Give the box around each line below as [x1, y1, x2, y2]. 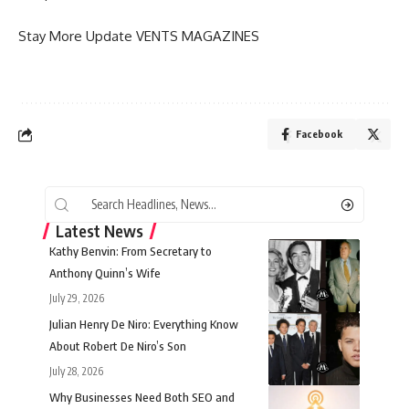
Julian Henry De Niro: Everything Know [49, 317, 238, 332]
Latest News [56, 220, 143, 242]
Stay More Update [18, 27, 136, 46]
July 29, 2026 [49, 291, 104, 306]
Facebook [296, 128, 342, 141]
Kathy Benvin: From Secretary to [49, 244, 212, 259]
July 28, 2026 [49, 364, 103, 379]
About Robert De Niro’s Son [49, 339, 186, 354]
